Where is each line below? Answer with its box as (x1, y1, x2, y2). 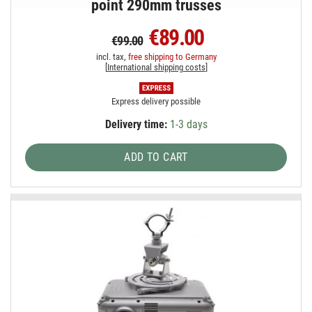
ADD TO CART (124, 150, 188, 164)
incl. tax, (95, 52, 128, 63)
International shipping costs (107, 62, 205, 73)
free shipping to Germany (127, 52, 217, 63)
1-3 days (166, 118, 208, 132)
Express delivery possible (111, 96, 201, 107)
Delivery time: (104, 118, 167, 132)
